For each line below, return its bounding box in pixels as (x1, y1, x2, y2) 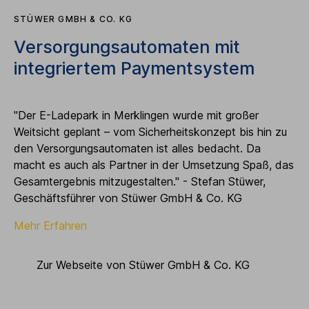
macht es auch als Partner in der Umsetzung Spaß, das (14, 158, 294, 172)
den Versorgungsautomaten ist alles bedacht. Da (14, 141, 261, 156)
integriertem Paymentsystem (14, 58, 255, 79)
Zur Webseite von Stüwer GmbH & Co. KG (37, 258, 250, 272)
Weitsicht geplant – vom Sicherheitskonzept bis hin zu (14, 125, 287, 139)
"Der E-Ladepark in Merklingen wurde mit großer (14, 108, 259, 123)
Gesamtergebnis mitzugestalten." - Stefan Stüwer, (14, 175, 266, 189)
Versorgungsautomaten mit (14, 37, 240, 58)
